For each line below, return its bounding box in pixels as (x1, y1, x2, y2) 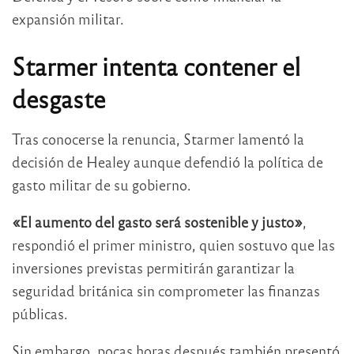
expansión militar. (12, 9, 124, 28)
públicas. (12, 303, 68, 322)
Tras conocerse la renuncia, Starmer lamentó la (12, 129, 304, 148)
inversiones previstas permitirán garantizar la (12, 258, 295, 277)
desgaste (12, 82, 105, 115)
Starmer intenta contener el (12, 50, 300, 82)
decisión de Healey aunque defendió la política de (12, 152, 323, 171)
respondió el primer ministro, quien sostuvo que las (12, 235, 335, 254)
